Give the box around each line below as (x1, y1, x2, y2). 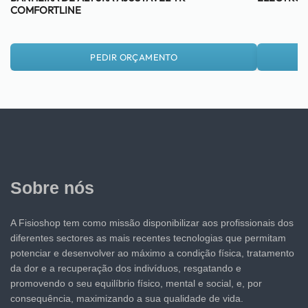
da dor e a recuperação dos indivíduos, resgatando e (10, 263, 241, 274)
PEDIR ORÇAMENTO (90, 51, 178, 63)
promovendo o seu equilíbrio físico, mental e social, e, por (10, 278, 262, 289)
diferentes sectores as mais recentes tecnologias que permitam (10, 232, 286, 244)
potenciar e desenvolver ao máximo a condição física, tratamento (10, 247, 294, 259)
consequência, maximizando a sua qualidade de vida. (10, 293, 243, 305)
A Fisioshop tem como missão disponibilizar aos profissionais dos (10, 217, 294, 229)
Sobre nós (10, 178, 94, 198)
